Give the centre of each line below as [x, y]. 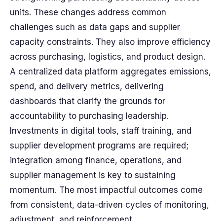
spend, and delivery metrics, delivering [87, 86]
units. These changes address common [88, 12]
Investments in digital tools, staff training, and [101, 131]
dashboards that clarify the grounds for [88, 101]
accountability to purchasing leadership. [89, 116]
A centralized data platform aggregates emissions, [110, 72]
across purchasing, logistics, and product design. [108, 57]
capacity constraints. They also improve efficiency [110, 42]
